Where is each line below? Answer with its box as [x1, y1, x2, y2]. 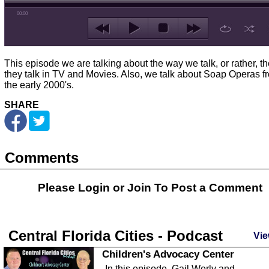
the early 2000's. [4, 80, 74, 90]
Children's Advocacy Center [102, 248, 234, 260]
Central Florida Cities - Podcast [8, 228, 223, 244]
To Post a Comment [151, 181, 262, 194]
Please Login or [38, 181, 127, 194]
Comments [5, 150, 79, 166]
